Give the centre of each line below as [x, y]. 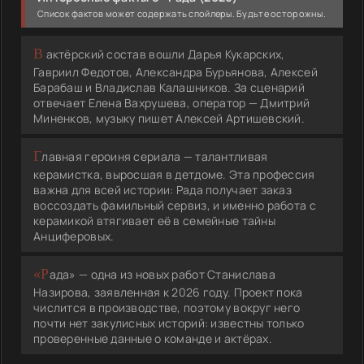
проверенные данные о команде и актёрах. [153, 338]
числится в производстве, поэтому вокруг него [167, 307]
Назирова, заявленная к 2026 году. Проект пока [168, 292]
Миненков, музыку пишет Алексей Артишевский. [169, 118]
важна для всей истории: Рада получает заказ [163, 189]
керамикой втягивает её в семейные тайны [154, 220]
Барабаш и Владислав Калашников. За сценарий [169, 87]
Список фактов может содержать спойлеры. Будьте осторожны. [182, 13]
